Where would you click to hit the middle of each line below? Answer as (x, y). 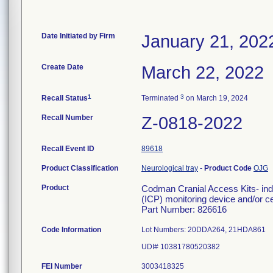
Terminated (161, 98)
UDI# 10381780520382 (181, 247)
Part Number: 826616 (184, 209)
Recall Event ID (68, 149)
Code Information (71, 230)
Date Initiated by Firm (78, 36)
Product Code (229, 168)
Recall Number (67, 118)
